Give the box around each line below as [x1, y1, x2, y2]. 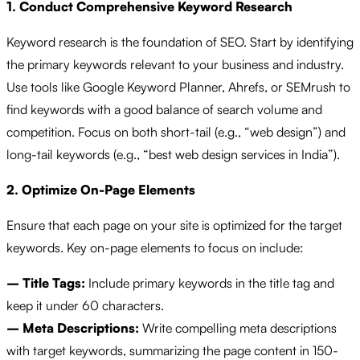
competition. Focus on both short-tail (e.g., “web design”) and [6, 123, 346, 140]
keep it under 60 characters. [6, 297, 164, 313]
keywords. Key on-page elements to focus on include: [6, 239, 304, 256]
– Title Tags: [6, 274, 85, 291]
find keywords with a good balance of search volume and [6, 100, 322, 117]
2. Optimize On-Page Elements [6, 181, 195, 198]
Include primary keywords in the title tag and [85, 274, 334, 291]
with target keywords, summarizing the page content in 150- [6, 342, 338, 358]
